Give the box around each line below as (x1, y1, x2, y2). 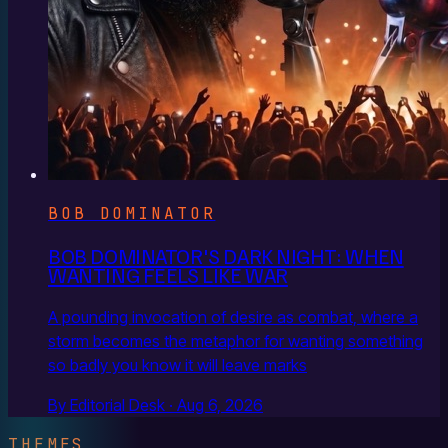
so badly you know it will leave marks (48, 355, 307, 376)
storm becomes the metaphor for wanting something (48, 331, 423, 352)
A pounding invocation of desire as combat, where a (48, 307, 418, 328)
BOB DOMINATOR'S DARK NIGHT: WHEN (48, 242, 404, 269)
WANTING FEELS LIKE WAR (48, 261, 288, 288)
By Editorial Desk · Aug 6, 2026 (48, 395, 263, 416)
